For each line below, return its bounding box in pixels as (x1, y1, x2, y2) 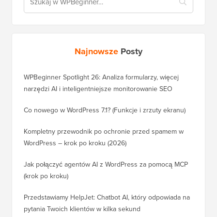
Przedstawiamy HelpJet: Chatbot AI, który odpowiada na (24, 192, 190, 202)
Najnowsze (75, 45, 121, 58)
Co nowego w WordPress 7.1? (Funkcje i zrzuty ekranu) (24, 105, 186, 115)
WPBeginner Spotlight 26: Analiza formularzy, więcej (24, 72, 179, 82)
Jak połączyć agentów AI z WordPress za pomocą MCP (24, 159, 188, 170)
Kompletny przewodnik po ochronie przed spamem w (24, 126, 184, 137)
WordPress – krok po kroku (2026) (24, 138, 126, 148)
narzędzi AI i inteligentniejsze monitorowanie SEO (24, 83, 172, 94)
